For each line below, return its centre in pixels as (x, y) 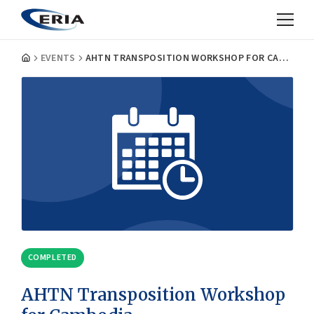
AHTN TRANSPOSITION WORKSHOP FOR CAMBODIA (284, 58)
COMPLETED (52, 257)
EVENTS (58, 58)
